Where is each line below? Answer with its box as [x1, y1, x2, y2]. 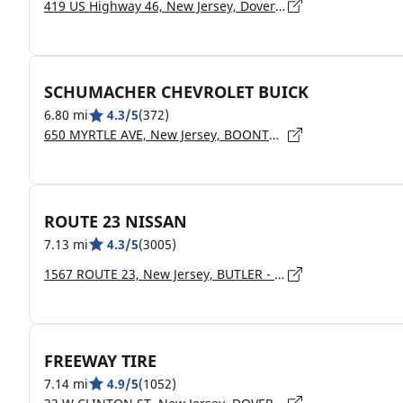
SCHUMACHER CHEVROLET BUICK [44, 81, 309, 103]
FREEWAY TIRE [44, 349, 157, 372]
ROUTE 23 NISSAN [44, 210, 187, 232]
